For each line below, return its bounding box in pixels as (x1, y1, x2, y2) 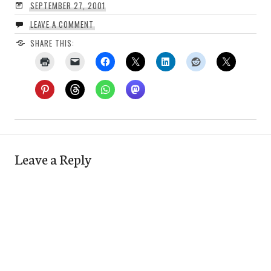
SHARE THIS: (30, 36, 74, 49)
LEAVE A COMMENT (30, 18, 94, 30)
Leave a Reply (15, 148, 91, 168)
